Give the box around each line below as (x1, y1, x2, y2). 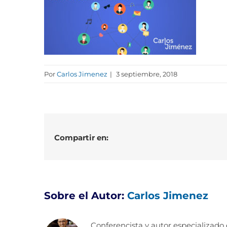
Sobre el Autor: (44, 190, 127, 202)
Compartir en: (54, 133, 108, 142)
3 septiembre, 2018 (115, 70, 177, 78)
